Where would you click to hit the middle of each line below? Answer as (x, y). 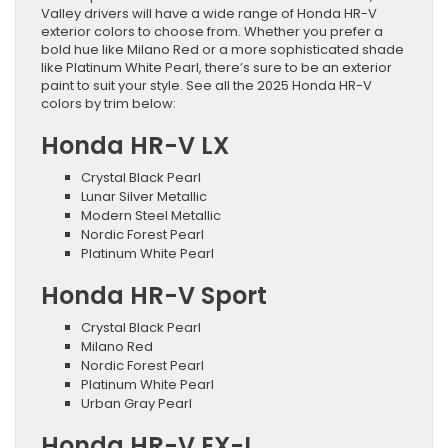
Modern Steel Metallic (151, 215)
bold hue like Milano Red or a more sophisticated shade (222, 49)
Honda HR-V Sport (154, 295)
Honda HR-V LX (135, 145)
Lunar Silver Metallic (144, 196)
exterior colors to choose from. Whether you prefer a (212, 31)
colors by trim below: (108, 103)
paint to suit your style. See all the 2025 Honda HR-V (206, 85)
